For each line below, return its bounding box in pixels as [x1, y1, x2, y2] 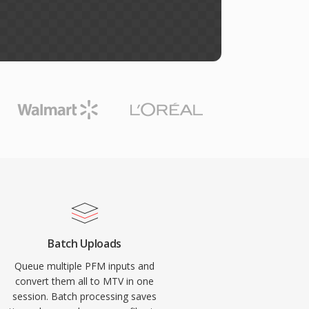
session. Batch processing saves [12, 290, 157, 303]
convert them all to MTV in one [15, 275, 154, 288]
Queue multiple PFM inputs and [14, 259, 155, 272]
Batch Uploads [48, 236, 122, 251]
